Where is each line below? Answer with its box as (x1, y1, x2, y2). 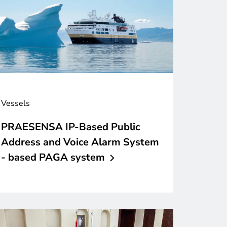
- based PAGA (1, 150, 68, 164)
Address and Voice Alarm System (1, 135, 159, 149)
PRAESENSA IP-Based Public (1, 120, 140, 134)
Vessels (1, 97, 30, 109)
